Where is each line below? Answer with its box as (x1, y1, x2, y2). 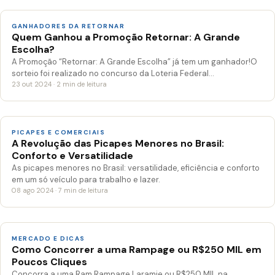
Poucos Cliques (12, 255, 87, 268)
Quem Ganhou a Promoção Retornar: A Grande (12, 30, 240, 44)
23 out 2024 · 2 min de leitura (12, 79, 107, 88)
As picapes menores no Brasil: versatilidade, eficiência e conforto (12, 162, 260, 173)
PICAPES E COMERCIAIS (12, 128, 105, 136)
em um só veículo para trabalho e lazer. (12, 174, 160, 185)
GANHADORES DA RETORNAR (12, 21, 125, 30)
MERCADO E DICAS (12, 234, 85, 242)
